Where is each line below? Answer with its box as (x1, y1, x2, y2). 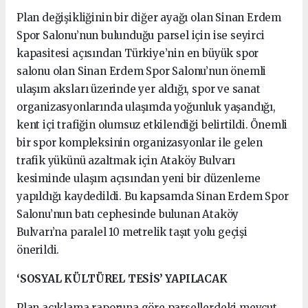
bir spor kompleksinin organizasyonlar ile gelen (16, 136, 263, 150)
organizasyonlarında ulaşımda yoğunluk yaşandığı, (16, 100, 276, 114)
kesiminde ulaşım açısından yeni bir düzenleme (16, 172, 261, 186)
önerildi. (16, 243, 63, 257)
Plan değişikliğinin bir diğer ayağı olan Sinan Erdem (16, 11, 282, 25)
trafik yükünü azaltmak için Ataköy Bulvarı (16, 154, 235, 168)
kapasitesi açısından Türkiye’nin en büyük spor (16, 47, 259, 60)
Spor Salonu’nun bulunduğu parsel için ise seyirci (16, 29, 265, 43)
